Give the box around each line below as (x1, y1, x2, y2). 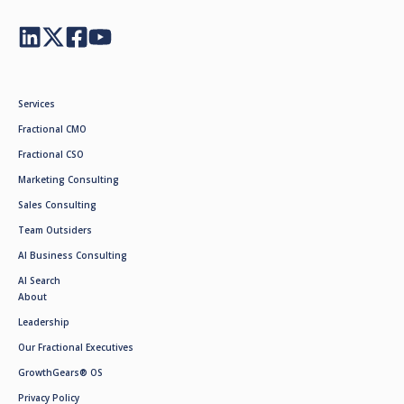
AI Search (18, 273, 60, 287)
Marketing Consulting (18, 172, 119, 186)
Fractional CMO (18, 122, 87, 135)
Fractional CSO (18, 147, 84, 161)
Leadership (18, 315, 69, 328)
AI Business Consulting (18, 248, 127, 262)
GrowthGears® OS (18, 365, 103, 379)
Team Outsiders (18, 223, 92, 236)
